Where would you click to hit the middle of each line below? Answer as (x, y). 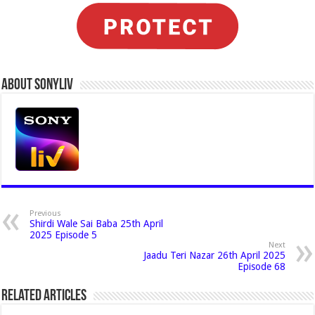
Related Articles (44, 296)
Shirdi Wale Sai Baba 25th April (97, 224)
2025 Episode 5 (64, 235)
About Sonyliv (38, 85)
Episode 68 (261, 266)
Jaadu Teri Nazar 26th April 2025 (214, 255)
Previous (46, 213)
